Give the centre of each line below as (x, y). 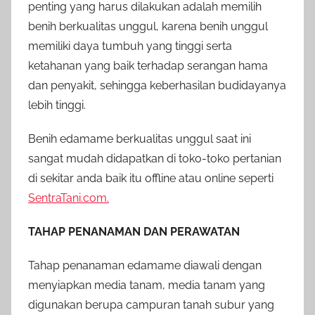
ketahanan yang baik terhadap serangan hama (148, 66)
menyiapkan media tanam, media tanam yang (147, 285)
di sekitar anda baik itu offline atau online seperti (151, 179)
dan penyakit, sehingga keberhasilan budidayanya (157, 86)
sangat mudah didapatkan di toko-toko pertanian (155, 159)
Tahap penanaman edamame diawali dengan (145, 266)
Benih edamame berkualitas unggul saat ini (140, 139)
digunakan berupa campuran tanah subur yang (151, 305)
